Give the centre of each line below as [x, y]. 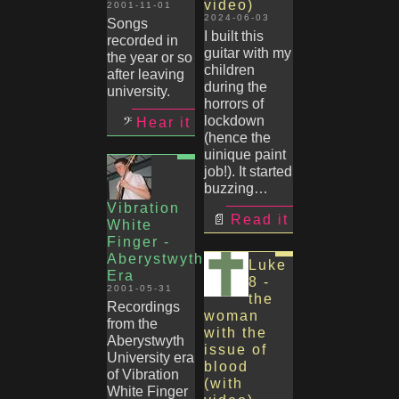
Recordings [143, 307]
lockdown [234, 121]
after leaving [145, 74]
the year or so [149, 57]
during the [236, 87]
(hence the [237, 138]
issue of [236, 350]
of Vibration [142, 375]
